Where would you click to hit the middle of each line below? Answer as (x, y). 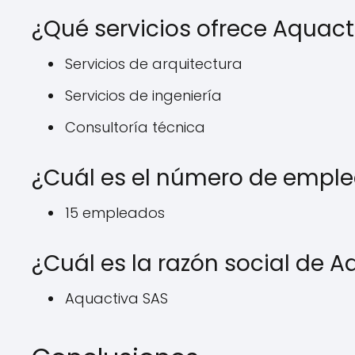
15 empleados (115, 213)
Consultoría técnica (135, 127)
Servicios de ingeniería (143, 95)
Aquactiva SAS (116, 298)
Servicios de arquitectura (154, 64)
